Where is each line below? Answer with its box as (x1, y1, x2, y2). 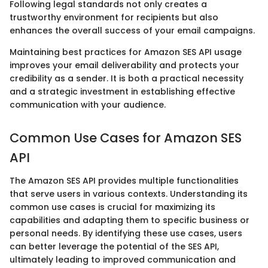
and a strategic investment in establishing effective (10, 86, 235, 98)
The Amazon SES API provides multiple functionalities (10, 174, 239, 187)
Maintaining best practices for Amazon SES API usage (10, 46, 242, 59)
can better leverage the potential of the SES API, (10, 240, 219, 252)
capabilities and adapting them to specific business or (10, 214, 249, 226)
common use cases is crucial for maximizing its (10, 200, 215, 213)
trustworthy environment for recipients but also (10, 11, 218, 24)
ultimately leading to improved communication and (10, 253, 236, 266)
